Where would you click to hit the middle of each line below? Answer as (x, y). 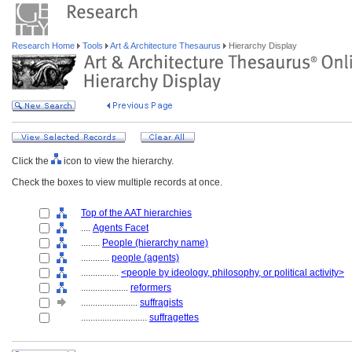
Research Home (44, 46)
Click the (31, 161)
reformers (151, 288)
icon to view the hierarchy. (117, 161)
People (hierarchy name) (155, 243)
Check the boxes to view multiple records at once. (117, 182)
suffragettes (174, 317)
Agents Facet (121, 228)
